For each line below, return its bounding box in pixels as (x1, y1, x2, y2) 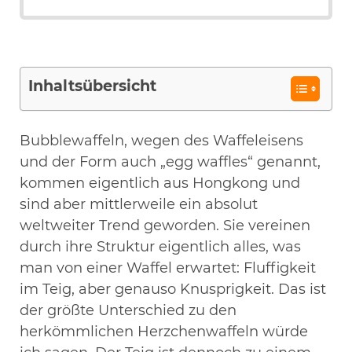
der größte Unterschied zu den (20, 301, 236, 319)
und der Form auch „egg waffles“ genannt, (20, 152, 321, 170)
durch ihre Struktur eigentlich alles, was (20, 237, 301, 255)
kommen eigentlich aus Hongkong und (20, 174, 300, 192)
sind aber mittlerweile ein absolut (20, 195, 258, 213)
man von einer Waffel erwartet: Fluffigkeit (20, 258, 316, 277)
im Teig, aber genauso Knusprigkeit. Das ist (20, 280, 326, 298)
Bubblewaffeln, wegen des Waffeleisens (20, 131, 303, 149)
